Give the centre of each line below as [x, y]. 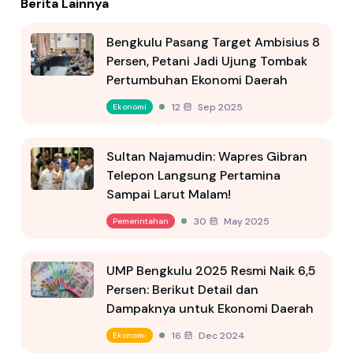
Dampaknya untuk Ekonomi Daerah [210, 309]
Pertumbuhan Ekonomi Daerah [197, 80]
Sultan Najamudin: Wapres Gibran [207, 157]
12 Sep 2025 [219, 107]
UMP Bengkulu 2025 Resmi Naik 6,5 [211, 271]
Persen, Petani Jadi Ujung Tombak [207, 61]
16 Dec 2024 [221, 335]
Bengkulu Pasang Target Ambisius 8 [213, 43]
